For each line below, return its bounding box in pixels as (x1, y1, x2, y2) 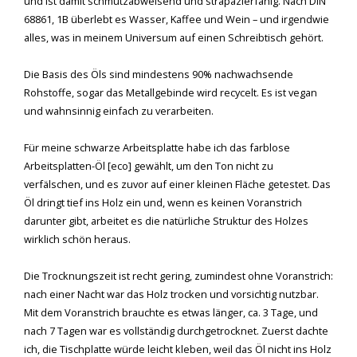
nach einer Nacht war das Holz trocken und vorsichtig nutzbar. (24, 286, 319, 301)
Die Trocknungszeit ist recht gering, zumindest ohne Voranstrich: (24, 268, 333, 283)
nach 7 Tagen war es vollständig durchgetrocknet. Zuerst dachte (24, 323, 328, 338)
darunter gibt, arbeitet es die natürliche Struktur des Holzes (24, 213, 308, 228)
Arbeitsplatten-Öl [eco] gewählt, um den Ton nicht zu (24, 158, 273, 173)
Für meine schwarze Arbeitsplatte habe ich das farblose (24, 139, 290, 155)
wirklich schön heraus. (24, 231, 131, 246)
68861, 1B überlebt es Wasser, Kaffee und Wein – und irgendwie (24, 11, 329, 26)
